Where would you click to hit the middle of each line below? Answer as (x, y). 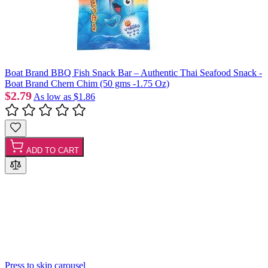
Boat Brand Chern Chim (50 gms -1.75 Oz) (87, 83)
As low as (52, 96)
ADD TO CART (53, 150)
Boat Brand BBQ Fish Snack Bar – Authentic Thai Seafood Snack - (133, 72)
